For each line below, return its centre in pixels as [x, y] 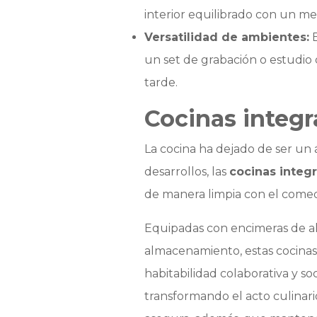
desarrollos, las [186, 172]
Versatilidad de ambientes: [226, 38]
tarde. [161, 83]
